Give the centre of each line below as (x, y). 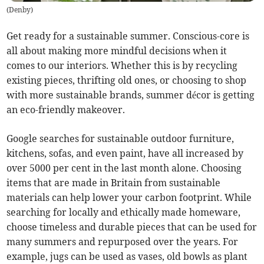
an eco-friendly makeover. (66, 109)
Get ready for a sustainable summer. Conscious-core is (128, 36)
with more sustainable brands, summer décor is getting (131, 95)
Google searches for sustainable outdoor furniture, (121, 138)
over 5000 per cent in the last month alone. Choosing (124, 168)
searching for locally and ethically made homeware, (124, 212)
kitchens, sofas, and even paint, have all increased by (125, 153)
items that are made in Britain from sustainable (114, 182)
